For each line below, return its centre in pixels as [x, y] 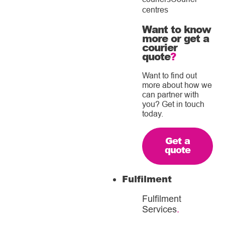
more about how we [177, 85]
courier [160, 47]
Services [159, 209]
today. [153, 114]
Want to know [177, 29]
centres [155, 10]
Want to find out [170, 75]
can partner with [171, 94]
